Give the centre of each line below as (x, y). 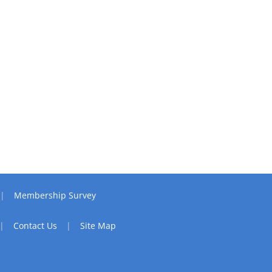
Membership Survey (55, 195)
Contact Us (35, 225)
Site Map (98, 225)
